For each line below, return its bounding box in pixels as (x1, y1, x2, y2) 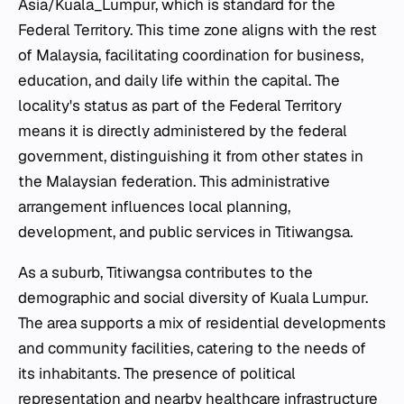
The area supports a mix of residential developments (18, 312, 386, 333)
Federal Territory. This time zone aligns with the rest (18, 19, 377, 40)
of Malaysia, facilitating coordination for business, (18, 44, 363, 65)
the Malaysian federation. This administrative (18, 170, 330, 191)
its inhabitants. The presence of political (18, 363, 296, 383)
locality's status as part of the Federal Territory (18, 95, 342, 115)
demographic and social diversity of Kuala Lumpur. (18, 287, 368, 308)
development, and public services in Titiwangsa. (18, 221, 353, 242)
